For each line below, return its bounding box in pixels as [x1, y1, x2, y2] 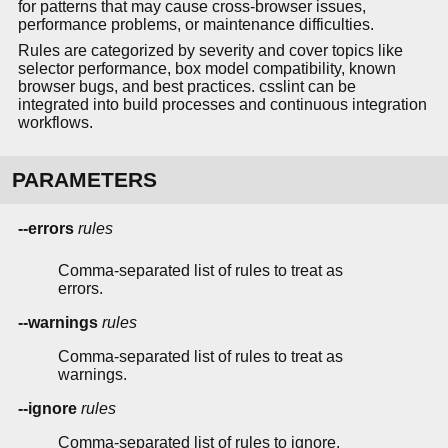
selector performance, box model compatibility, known [18, 60, 396, 78]
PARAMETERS [12, 168, 157, 192]
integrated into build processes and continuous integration [18, 96, 427, 114]
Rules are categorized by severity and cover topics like [18, 42, 403, 60]
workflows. [18, 114, 93, 132]
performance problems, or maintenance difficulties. [18, 16, 374, 34]
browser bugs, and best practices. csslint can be [18, 78, 356, 96]
